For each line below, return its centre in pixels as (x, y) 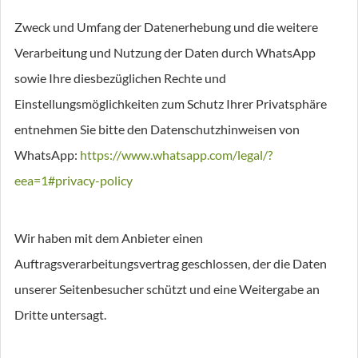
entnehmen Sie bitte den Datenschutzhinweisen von (157, 129)
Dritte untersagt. (60, 314)
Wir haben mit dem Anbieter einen (109, 238)
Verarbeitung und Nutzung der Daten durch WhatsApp (165, 52)
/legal (248, 155)
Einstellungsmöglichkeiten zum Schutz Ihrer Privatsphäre (171, 103)
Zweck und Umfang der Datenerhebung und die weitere (166, 27)
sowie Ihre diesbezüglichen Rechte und (120, 78)
